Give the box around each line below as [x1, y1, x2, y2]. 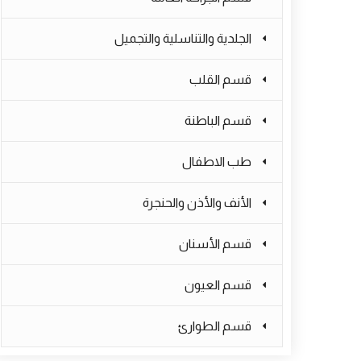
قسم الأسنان [179, 237, 251, 251]
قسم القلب [189, 73, 251, 86]
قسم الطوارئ [177, 319, 251, 333]
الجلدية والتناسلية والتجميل [114, 31, 251, 45]
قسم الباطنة [185, 114, 251, 127]
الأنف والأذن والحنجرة [143, 196, 251, 210]
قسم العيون [185, 278, 251, 292]
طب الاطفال [182, 155, 251, 168]
